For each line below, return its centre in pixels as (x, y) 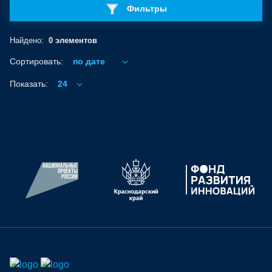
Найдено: (27, 41)
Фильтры (147, 9)
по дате (89, 61)
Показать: (29, 83)
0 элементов (73, 41)
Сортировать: (36, 61)
